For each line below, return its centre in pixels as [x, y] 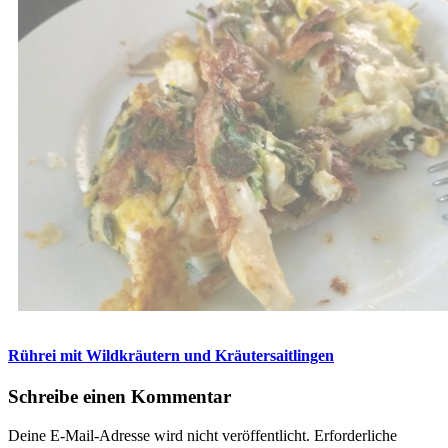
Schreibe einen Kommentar [119, 396]
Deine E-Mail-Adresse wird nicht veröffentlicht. [159, 435]
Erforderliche [355, 435]
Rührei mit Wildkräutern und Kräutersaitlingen [171, 355]
